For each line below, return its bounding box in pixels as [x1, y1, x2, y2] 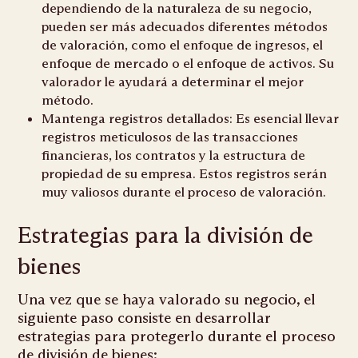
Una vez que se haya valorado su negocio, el [18, 290, 316, 309]
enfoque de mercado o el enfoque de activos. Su [42, 55, 335, 73]
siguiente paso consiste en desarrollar [18, 308, 272, 328]
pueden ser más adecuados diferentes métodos [42, 18, 328, 36]
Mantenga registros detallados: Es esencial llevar [42, 110, 340, 128]
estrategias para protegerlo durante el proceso [18, 327, 336, 346]
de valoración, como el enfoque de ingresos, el [42, 37, 324, 54]
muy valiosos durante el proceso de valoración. [42, 184, 327, 201]
